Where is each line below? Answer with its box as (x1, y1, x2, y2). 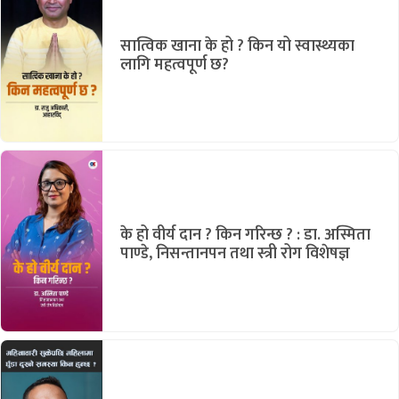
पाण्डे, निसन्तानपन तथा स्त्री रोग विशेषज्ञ (120, 240, 350, 268)
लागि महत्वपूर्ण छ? (120, 51, 229, 78)
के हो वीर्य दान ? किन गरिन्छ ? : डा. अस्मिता (120, 222, 370, 249)
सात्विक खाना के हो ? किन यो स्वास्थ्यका (120, 32, 354, 60)
